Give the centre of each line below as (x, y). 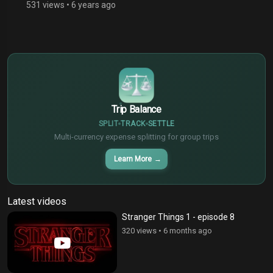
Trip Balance (136, 109)
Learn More (133, 159)
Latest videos (37, 201)
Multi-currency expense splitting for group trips (136, 136)
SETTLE (161, 123)
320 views (139, 230)
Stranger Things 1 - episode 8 (178, 217)
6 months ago (188, 230)
